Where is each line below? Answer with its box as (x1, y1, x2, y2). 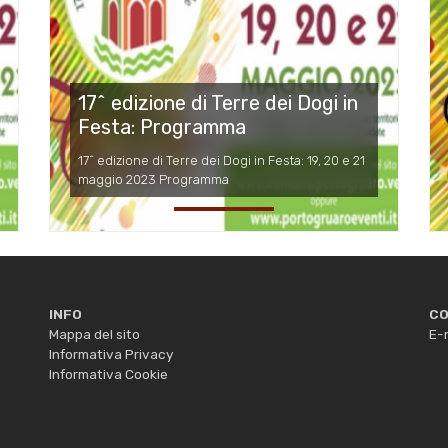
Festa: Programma (78, 115, 246, 140)
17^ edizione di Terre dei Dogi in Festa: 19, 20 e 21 (78, 153, 365, 169)
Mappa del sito (49, 326, 140, 343)
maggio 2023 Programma (78, 172, 229, 188)
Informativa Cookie (49, 366, 168, 383)
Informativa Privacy (49, 346, 173, 363)
